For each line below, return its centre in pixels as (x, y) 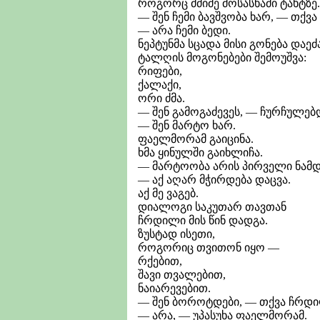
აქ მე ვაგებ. (168, 193)
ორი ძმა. (161, 98)
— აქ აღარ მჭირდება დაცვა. (214, 179)
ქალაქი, (160, 84)
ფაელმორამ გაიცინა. (196, 139)
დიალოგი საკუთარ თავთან (212, 206)
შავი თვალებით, (182, 274)
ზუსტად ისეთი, (176, 234)
